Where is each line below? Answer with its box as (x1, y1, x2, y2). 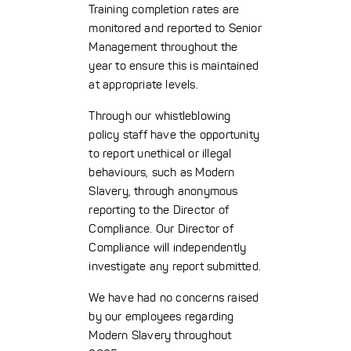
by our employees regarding (89, 309, 234, 324)
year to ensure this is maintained (89, 58, 259, 74)
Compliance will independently (89, 240, 247, 255)
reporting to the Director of (89, 202, 229, 218)
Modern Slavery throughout (89, 327, 232, 343)
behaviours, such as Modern (89, 165, 235, 180)
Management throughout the (89, 39, 238, 55)
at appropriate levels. (89, 77, 198, 92)
